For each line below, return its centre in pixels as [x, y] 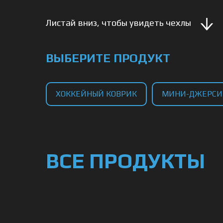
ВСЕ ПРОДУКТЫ [125, 161]
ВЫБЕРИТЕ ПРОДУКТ [108, 58]
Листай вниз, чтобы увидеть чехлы [118, 23]
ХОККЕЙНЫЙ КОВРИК [96, 94]
